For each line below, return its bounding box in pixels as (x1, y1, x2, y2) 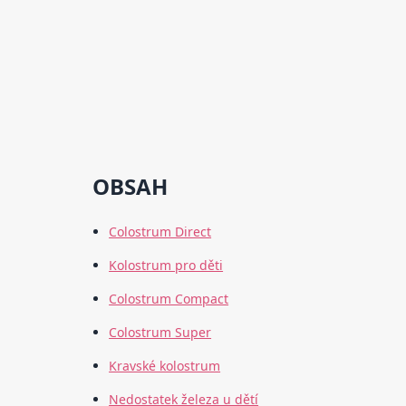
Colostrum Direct (109, 223, 212, 241)
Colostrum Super (109, 324, 212, 342)
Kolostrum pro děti (109, 256, 224, 275)
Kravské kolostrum (109, 357, 221, 375)
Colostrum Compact (109, 290, 229, 308)
